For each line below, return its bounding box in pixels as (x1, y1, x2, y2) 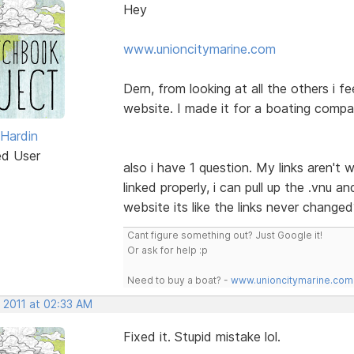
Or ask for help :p (126, 243, 208, 256)
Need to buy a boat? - (126, 273, 231, 286)
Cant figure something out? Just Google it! (126, 228, 322, 241)
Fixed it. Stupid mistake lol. (122, 328, 281, 345)
